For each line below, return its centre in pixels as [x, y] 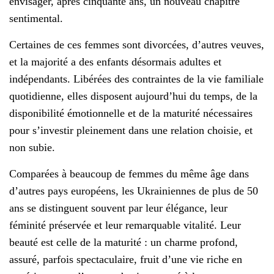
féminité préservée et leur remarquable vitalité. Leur [125, 225]
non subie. [32, 147]
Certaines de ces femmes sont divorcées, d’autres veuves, [137, 44]
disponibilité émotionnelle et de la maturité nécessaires [131, 113]
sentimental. [36, 18]
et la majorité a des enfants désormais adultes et [115, 61]
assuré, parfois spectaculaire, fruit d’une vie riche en [126, 259]
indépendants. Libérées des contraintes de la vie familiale [136, 79]
